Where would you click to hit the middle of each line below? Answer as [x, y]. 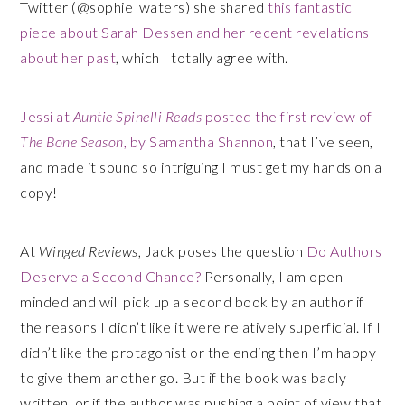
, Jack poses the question [222, 251]
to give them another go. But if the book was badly [184, 377]
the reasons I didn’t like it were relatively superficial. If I [201, 327]
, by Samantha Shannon [198, 141]
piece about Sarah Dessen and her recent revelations [195, 32]
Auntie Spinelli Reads [137, 116]
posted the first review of [287, 116]
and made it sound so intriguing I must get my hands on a [201, 167]
